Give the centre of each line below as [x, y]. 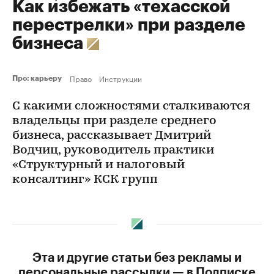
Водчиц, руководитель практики [113, 150]
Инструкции [120, 78]
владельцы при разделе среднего [114, 121]
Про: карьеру [39, 78]
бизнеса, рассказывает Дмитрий [112, 136]
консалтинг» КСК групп [85, 180]
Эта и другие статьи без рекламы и [137, 258]
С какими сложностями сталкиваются [131, 106]
